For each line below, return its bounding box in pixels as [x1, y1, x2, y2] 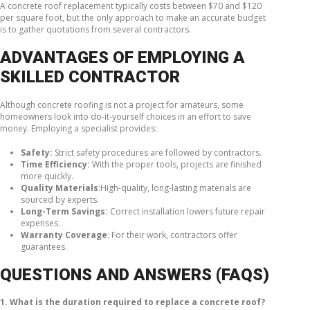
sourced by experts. [21, 193, 99, 206]
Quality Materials [21, 181, 98, 194]
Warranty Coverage [21, 228, 107, 241]
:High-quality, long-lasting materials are [98, 181, 251, 194]
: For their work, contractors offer [107, 228, 237, 241]
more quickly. [21, 170, 73, 182]
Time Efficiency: [21, 158, 90, 170]
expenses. [21, 217, 60, 229]
